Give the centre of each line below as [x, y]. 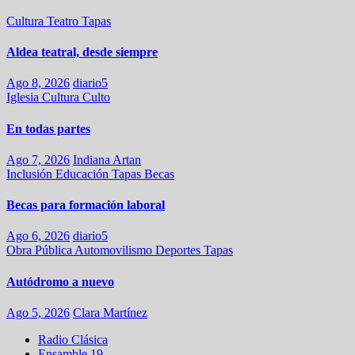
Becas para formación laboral [86, 205]
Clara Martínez [110, 312]
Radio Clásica [73, 339]
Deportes [179, 250]
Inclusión [31, 174]
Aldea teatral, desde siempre [82, 52]
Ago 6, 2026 [38, 236]
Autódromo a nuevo [60, 281]
